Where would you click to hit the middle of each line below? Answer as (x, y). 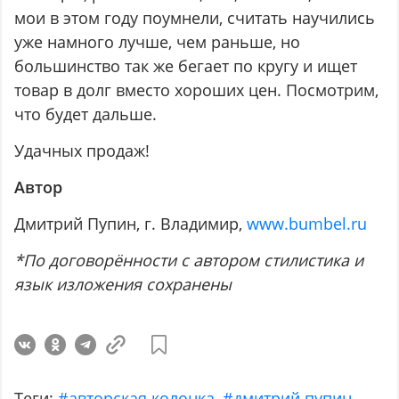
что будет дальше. (86, 114)
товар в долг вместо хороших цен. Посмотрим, (197, 90)
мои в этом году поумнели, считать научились (195, 18)
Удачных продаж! (85, 151)
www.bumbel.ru (307, 224)
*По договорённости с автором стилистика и (189, 261)
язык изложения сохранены (123, 285)
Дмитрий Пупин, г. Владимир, (131, 224)
